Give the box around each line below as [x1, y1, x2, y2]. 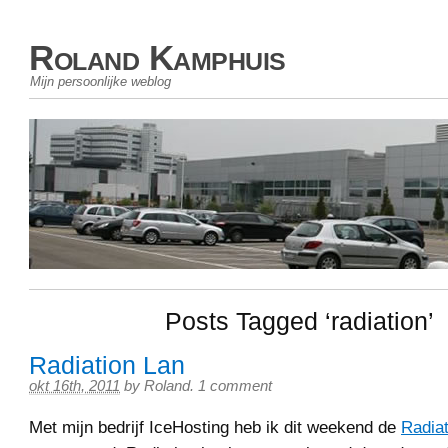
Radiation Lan [29, 352, 185, 379]
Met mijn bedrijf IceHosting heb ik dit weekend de [29, 417, 401, 437]
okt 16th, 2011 [29, 378, 120, 394]
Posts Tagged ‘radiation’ [164, 308, 434, 335]
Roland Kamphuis [29, 38, 286, 77]
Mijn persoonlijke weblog [30, 74, 171, 89]
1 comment [198, 378, 272, 394]
